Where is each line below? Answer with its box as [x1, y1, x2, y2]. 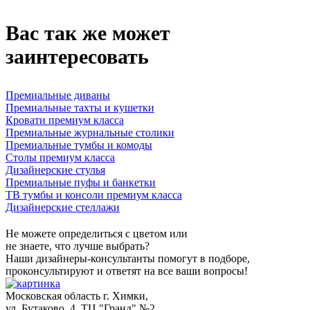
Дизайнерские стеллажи [6, 201, 120, 214]
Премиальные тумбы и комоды [6, 139, 152, 152]
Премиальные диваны [6, 89, 110, 102]
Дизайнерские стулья [6, 164, 105, 176]
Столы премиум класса [6, 152, 115, 164]
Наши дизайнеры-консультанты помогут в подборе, [6, 253, 250, 265]
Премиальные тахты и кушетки [6, 102, 154, 114]
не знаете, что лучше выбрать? [6, 240, 149, 253]
